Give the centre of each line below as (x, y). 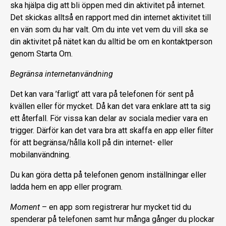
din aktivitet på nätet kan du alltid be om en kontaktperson (111, 41)
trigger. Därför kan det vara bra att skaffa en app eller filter (112, 130)
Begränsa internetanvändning (62, 74)
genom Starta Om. (41, 53)
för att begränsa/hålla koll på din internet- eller (92, 142)
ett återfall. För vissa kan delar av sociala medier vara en (109, 118)
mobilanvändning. (40, 154)
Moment (25, 207)
